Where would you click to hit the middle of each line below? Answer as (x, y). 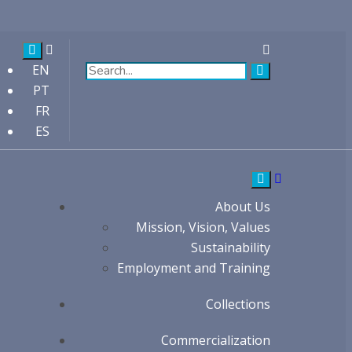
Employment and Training (194, 268)
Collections (238, 304)
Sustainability (231, 248)
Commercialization (216, 341)
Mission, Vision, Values (203, 227)
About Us (243, 207)
